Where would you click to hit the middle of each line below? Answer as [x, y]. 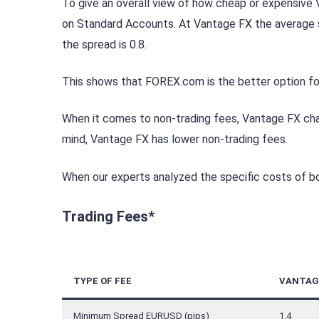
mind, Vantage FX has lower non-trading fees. [175, 140]
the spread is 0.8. [104, 45]
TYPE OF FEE [103, 281]
